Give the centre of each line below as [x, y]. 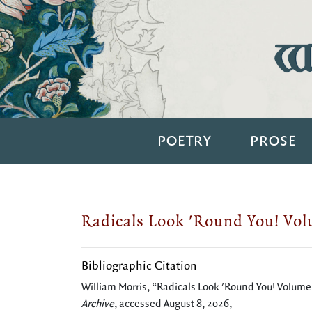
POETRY [184, 141]
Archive [98, 304]
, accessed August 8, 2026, [173, 304]
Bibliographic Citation [139, 266]
